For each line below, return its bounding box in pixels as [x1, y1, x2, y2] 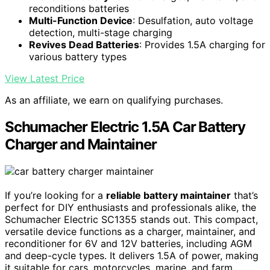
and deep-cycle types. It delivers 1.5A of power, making [5, 250, 259, 262]
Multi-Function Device [29, 14, 133, 27]
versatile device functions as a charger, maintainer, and [5, 225, 256, 238]
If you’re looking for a [5, 189, 106, 202]
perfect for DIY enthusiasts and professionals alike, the [5, 201, 256, 214]
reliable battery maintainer [106, 189, 231, 202]
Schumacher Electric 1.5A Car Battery [5, 118, 245, 136]
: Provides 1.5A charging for [139, 39, 265, 51]
